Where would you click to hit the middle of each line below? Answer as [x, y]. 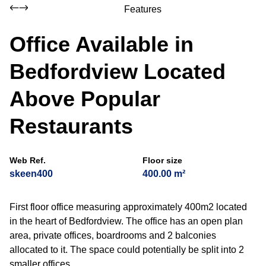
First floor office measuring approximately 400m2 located [128, 207]
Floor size [162, 160]
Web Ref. [28, 160]
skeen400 [31, 174]
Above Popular [85, 99]
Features [142, 9]
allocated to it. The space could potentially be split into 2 [127, 250]
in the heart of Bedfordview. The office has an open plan [126, 221]
